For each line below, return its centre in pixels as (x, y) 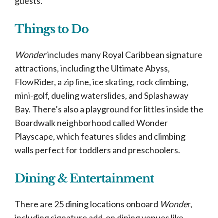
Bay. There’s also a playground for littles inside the (109, 109)
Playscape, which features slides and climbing (100, 136)
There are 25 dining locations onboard (87, 204)
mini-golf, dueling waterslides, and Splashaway (101, 95)
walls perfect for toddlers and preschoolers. (97, 150)
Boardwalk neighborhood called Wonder (91, 123)
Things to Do (52, 29)
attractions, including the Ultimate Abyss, (92, 68)
